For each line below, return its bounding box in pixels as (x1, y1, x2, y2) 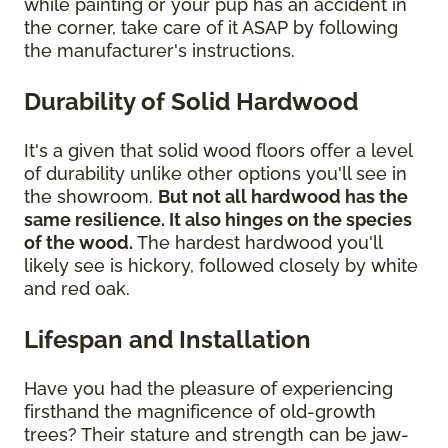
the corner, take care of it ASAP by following (24, 17, 398, 39)
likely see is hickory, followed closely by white (24, 255, 418, 277)
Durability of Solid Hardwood (24, 87, 358, 117)
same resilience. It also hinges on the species (24, 209, 412, 231)
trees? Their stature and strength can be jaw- (24, 424, 409, 446)
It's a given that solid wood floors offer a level (24, 140, 412, 162)
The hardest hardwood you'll (133, 232, 382, 254)
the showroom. (24, 186, 158, 208)
